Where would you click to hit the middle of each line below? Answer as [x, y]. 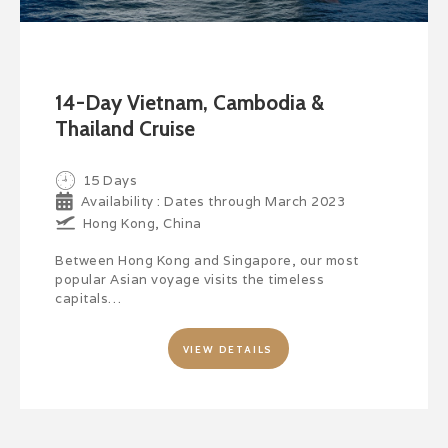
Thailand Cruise [125, 128]
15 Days [109, 180]
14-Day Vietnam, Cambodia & [189, 102]
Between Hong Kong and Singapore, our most [207, 260]
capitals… [88, 298]
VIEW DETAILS [228, 349]
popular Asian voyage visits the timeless [189, 279]
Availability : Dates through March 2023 [212, 201]
